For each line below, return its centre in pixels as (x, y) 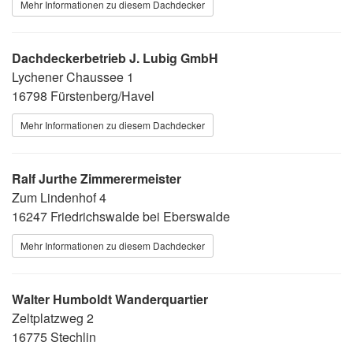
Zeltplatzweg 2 (53, 318)
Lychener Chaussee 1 (73, 76)
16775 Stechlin (54, 336)
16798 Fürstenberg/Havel (83, 95)
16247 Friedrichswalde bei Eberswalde (121, 216)
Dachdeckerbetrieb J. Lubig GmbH (115, 58)
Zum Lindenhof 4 (59, 197)
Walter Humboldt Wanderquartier (110, 299)
